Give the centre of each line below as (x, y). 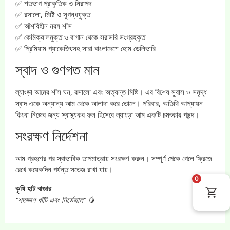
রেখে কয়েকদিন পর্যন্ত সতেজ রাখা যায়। (64, 170)
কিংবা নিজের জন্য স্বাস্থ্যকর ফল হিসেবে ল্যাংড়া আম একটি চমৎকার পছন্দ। (107, 114)
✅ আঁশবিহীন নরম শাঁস (44, 25)
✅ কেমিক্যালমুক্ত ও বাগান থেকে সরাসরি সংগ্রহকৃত (80, 37)
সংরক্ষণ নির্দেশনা (52, 136)
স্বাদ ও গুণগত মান (57, 69)
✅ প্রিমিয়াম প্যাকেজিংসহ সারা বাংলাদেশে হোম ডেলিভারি (85, 48)
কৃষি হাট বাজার (33, 188)
